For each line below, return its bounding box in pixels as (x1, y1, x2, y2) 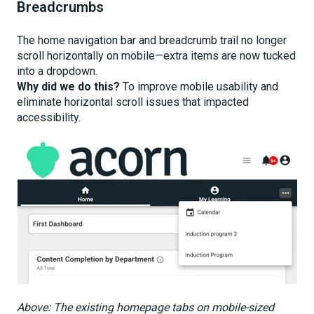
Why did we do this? (17, 79, 120, 93)
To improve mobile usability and (120, 79, 278, 93)
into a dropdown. (17, 64, 97, 78)
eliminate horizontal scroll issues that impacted (17, 95, 249, 109)
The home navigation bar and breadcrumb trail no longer (17, 33, 287, 47)
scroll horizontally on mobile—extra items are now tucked (17, 48, 296, 62)
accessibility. (17, 110, 81, 124)
